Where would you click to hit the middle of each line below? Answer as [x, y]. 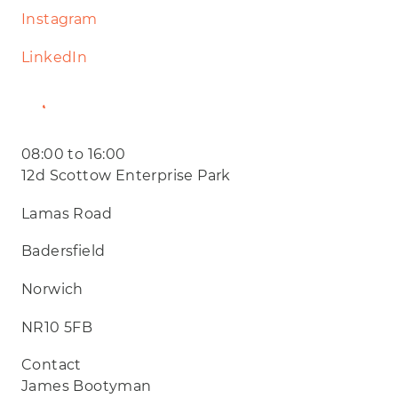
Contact [52, 365]
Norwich [52, 290]
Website [75, 106]
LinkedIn [55, 57]
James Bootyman [87, 386]
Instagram [60, 20]
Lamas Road [67, 213]
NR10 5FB [57, 327]
